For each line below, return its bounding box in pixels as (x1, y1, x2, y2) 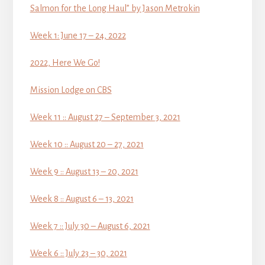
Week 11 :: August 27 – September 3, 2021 (30, 112, 180, 122)
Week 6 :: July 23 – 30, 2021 (30, 248, 127, 258)
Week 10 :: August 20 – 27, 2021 (30, 139, 144, 149)
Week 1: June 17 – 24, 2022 (30, 30, 126, 40)
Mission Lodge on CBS (30, 85, 112, 95)
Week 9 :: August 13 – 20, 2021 (30, 166, 138, 176)
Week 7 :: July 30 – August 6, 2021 (30, 221, 150, 231)
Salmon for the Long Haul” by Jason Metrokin (30, 3, 200, 13)
